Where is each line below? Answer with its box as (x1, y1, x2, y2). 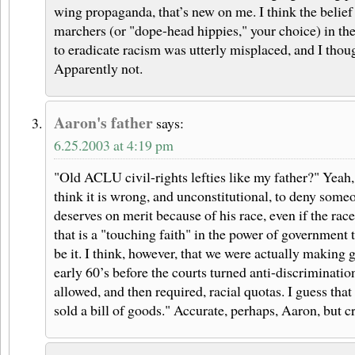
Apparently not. (54, 59, 143, 78)
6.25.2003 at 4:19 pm (54, 136, 174, 155)
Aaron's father (54, 111, 153, 135)
